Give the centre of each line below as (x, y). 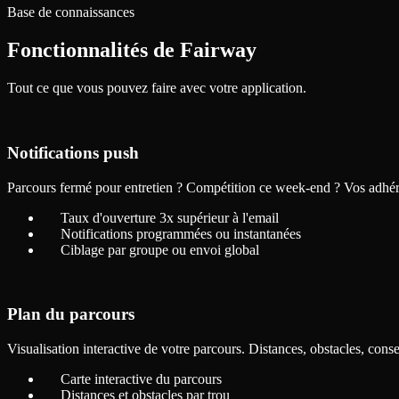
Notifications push (73, 152)
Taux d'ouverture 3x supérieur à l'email (170, 217)
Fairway (218, 50)
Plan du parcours (71, 314)
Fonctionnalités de (94, 50)
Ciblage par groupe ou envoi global (160, 249)
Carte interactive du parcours (141, 379)
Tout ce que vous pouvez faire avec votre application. (157, 88)
